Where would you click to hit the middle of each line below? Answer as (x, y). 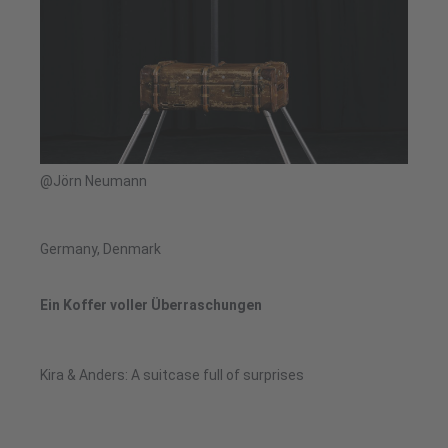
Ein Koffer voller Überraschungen (151, 305)
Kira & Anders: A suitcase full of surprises (172, 375)
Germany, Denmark (100, 249)
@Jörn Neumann (93, 181)
